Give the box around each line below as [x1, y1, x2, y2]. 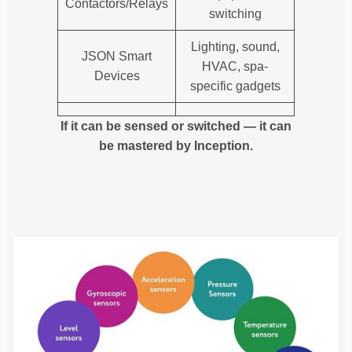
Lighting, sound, [190, 39, 280, 53]
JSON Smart [82, 49, 152, 63]
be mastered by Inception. [99, 138, 253, 152]
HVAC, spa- [202, 59, 268, 73]
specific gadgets [189, 79, 280, 93]
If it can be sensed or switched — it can [60, 119, 291, 133]
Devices [93, 68, 140, 82]
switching [208, 6, 262, 20]
